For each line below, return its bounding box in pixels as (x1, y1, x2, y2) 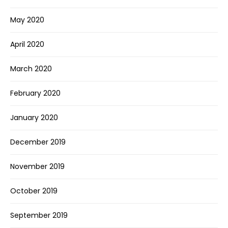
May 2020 (10, 15, 44, 25)
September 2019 (10, 210, 68, 221)
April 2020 (10, 39, 44, 50)
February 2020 (10, 88, 61, 99)
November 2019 (10, 161, 65, 172)
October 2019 (10, 186, 58, 196)
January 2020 (10, 112, 58, 123)
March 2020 (10, 64, 52, 74)
